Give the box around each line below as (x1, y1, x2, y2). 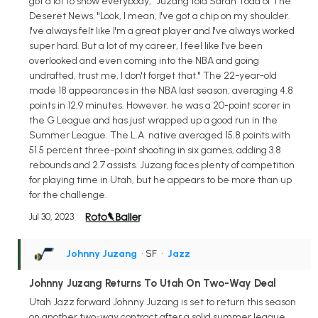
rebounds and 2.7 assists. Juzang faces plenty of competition (29, 159, 295, 172)
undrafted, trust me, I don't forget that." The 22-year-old (29, 70, 277, 82)
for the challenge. (29, 189, 107, 202)
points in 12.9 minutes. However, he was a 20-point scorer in (29, 99, 290, 112)
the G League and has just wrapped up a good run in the (29, 114, 278, 127)
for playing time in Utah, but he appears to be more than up (29, 174, 292, 187)
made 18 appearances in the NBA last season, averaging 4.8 (29, 84, 293, 97)
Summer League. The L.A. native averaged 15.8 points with (29, 129, 290, 142)
